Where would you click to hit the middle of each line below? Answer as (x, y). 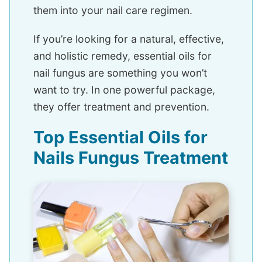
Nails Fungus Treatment (131, 158)
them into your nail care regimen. (113, 11)
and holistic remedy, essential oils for (123, 56)
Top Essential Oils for (120, 137)
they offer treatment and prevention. (121, 107)
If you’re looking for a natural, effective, (129, 39)
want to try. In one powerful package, (124, 90)
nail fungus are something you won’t (120, 73)
